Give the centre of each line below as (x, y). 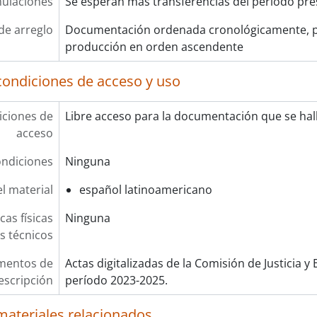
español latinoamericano (145, 190)
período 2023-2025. (116, 280)
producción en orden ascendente (154, 47)
